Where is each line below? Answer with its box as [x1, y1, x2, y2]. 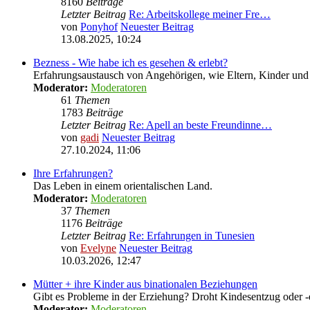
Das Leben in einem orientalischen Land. [33, 180, 212, 192]
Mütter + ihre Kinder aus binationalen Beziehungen [33, 278, 257, 290]
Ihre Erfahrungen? [33, 167, 113, 179]
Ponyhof [80, 21, 118, 33]
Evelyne [80, 242, 116, 254]
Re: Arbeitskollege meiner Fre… [129, 8, 271, 20]
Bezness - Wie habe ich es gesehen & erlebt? [33, 57, 228, 69]
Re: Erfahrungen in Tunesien [129, 230, 255, 241]
